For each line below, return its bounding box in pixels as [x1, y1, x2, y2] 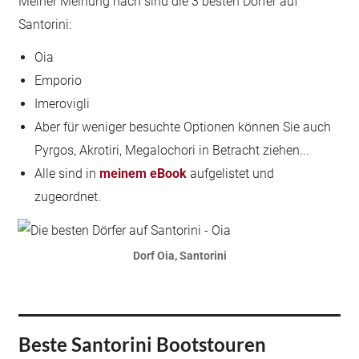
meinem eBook [99, 166, 188, 181]
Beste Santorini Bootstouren [18, 333, 267, 356]
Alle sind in [34, 166, 100, 181]
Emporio [34, 73, 83, 88]
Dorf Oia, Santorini [132, 249, 227, 262]
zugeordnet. [34, 189, 102, 204]
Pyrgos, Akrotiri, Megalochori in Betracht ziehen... [34, 143, 310, 158]
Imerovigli [34, 96, 91, 111]
